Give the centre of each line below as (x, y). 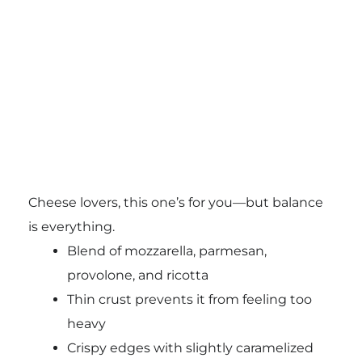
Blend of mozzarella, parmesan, (166, 250)
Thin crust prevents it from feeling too (189, 299)
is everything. (71, 226)
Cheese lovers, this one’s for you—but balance (175, 202)
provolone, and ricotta (137, 275)
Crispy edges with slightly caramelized (190, 347)
